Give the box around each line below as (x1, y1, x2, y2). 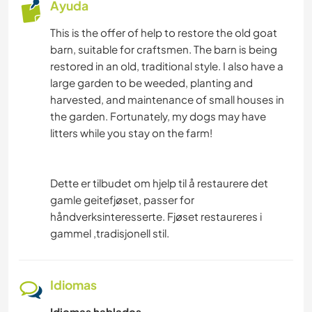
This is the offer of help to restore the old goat (50, 25, 277, 39)
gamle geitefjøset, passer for (50, 192, 194, 206)
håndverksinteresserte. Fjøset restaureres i (50, 209, 262, 223)
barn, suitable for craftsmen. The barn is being (50, 42, 277, 56)
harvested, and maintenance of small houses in (50, 92, 284, 106)
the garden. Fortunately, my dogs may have (50, 109, 266, 123)
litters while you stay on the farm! (50, 125, 212, 139)
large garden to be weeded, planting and (50, 75, 253, 89)
